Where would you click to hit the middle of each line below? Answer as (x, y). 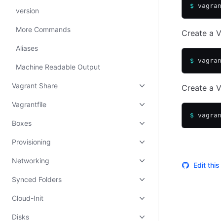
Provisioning (31, 142)
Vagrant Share (35, 86)
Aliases (27, 48)
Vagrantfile (29, 104)
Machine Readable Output (58, 67)
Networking (31, 161)
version (27, 11)
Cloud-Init (28, 198)
